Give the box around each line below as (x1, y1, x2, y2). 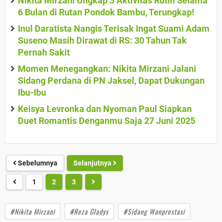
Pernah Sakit (18, 47, 70, 58)
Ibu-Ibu (18, 87, 46, 98)
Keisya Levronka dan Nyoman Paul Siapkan (18, 104, 192, 114)
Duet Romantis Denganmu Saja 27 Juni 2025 (18, 115, 195, 126)
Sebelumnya (16, 159, 57, 167)
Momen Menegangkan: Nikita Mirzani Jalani (18, 63, 196, 74)
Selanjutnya (73, 159, 113, 167)
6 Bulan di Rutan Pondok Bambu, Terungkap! (18, 7, 194, 18)
